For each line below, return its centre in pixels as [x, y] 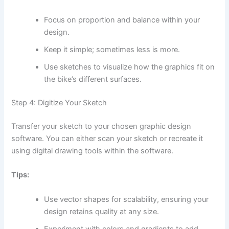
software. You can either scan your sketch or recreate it [107, 138]
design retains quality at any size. [102, 211]
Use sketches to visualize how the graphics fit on [130, 67]
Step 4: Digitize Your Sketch [59, 102]
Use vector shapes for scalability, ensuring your [127, 199]
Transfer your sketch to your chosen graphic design [101, 126]
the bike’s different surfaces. [93, 79]
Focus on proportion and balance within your [122, 20]
